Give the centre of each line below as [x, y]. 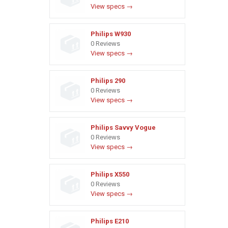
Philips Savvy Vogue [123, 127]
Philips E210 [110, 221]
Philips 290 [108, 81]
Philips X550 [110, 174]
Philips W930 [111, 34]
